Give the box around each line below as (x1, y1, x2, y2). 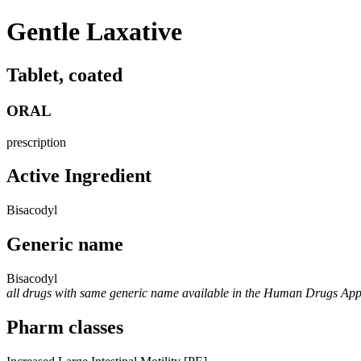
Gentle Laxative (6, 17, 182, 47)
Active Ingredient (6, 165, 151, 187)
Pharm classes (6, 317, 123, 338)
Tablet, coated (6, 64, 122, 85)
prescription (6, 135, 66, 149)
